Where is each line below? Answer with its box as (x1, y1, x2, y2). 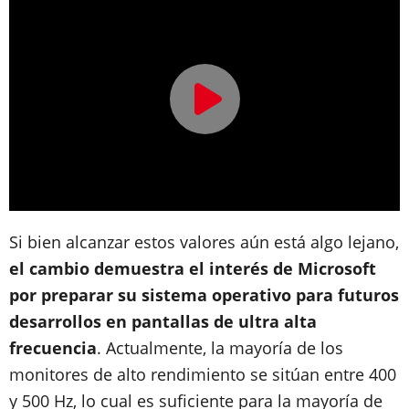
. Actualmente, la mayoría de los (97, 336, 343, 359)
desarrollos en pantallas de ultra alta (9, 309, 317, 332)
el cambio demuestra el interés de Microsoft (9, 257, 376, 279)
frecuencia (9, 336, 97, 359)
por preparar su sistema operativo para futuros (9, 283, 399, 306)
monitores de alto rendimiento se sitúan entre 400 (9, 362, 396, 385)
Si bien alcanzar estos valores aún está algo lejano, (9, 230, 399, 253)
